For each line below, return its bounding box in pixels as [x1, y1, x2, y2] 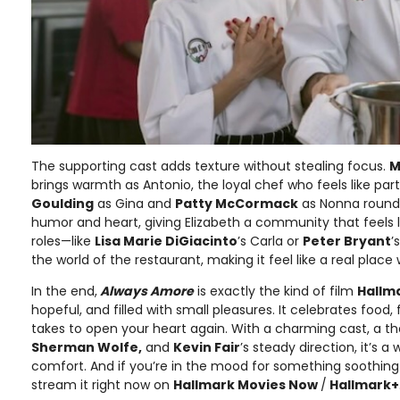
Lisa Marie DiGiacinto [95, 231, 237, 250]
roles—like [31, 231, 95, 250]
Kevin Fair [173, 337, 240, 356]
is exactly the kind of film [194, 281, 357, 300]
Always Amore [97, 281, 194, 300]
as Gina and [94, 194, 175, 212]
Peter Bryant [303, 231, 391, 250]
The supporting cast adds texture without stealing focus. [31, 156, 389, 175]
